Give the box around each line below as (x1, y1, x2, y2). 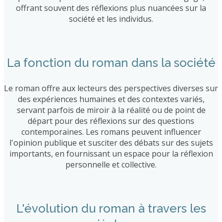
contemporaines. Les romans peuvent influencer (21, 126, 201, 137)
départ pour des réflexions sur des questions (28, 115, 194, 126)
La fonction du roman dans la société (6, 55, 216, 70)
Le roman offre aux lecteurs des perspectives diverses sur (4, 82, 218, 94)
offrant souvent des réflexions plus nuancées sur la (16, 2, 206, 13)
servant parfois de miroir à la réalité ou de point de (16, 104, 206, 115)
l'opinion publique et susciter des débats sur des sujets (9, 137, 213, 148)
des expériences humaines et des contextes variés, (17, 93, 205, 105)
